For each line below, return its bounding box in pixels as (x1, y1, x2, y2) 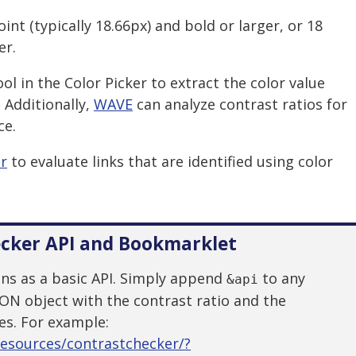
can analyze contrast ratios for (133, 95, 347, 114)
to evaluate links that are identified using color (7, 152, 333, 172)
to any (258, 268, 305, 288)
